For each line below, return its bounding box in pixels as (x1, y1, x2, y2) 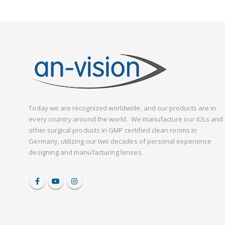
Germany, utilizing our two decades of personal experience (29, 137, 212, 146)
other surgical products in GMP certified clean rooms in (29, 126, 197, 135)
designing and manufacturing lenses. (29, 148, 143, 157)
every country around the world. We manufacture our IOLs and (29, 115, 223, 124)
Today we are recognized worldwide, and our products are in (29, 103, 216, 113)
